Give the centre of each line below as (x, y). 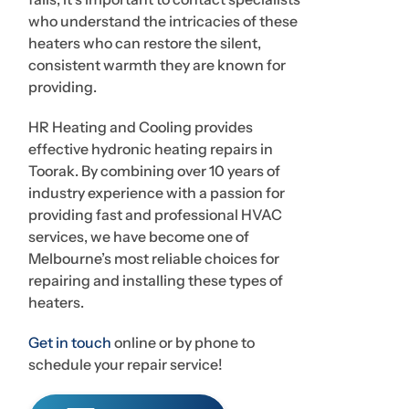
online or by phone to (183, 342)
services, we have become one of (139, 236)
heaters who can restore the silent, (145, 42)
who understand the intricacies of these (163, 21)
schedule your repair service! (126, 364)
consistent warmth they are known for (157, 64)
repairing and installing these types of (156, 280)
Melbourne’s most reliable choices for (154, 258)
